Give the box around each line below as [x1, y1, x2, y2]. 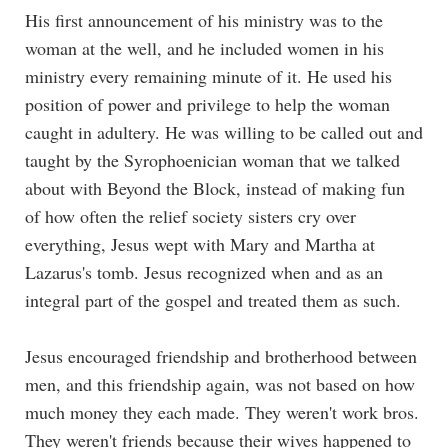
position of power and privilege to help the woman [25, 91, 390, 116]
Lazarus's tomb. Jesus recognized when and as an [25, 259, 383, 284]
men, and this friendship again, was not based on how [25, 371, 415, 396]
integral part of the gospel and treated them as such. [25, 287, 407, 312]
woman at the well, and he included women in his [25, 35, 384, 60]
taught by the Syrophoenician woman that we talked [25, 147, 400, 172]
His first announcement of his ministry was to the [25, 7, 383, 32]
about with [25, 175, 107, 200]
